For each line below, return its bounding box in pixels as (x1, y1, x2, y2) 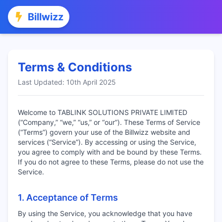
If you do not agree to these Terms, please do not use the (18, 158, 204, 166)
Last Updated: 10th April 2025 (18, 78, 116, 86)
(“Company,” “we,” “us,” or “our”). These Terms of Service (18, 118, 200, 126)
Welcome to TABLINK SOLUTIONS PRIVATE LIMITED (18, 108, 187, 116)
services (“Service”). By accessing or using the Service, (18, 138, 196, 146)
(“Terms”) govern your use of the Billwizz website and (18, 128, 190, 136)
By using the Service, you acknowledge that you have (18, 209, 192, 218)
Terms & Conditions (18, 60, 132, 74)
